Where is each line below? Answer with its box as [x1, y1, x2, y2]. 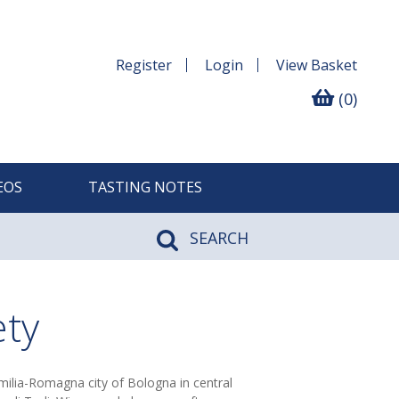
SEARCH [185, 227, 249, 249]
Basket [310, 55, 357, 75]
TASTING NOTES [87, 177, 202, 198]
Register [115, 55, 172, 75]
